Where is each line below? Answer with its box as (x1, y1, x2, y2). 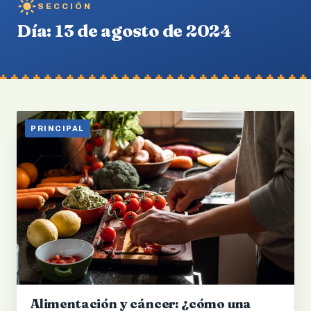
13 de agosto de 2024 (54, 20, 232, 41)
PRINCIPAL (31, 124, 85, 133)
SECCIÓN (37, 1, 92, 10)
